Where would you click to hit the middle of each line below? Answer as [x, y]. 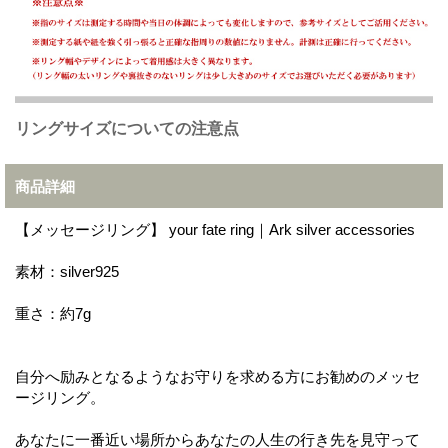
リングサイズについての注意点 [127, 128]
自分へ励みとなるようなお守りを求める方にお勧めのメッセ [217, 376]
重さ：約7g [53, 313]
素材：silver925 [67, 271]
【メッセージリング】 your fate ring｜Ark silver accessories [215, 229]
